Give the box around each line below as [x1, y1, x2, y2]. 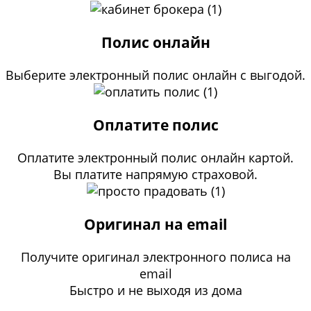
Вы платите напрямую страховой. [53, 165, 258, 183]
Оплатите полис [92, 114, 219, 135]
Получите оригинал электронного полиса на [20, 248, 291, 265]
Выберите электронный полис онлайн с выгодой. [6, 66, 305, 83]
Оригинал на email [84, 213, 227, 234]
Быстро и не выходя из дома [69, 281, 242, 299]
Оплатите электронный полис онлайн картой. [17, 149, 294, 166]
